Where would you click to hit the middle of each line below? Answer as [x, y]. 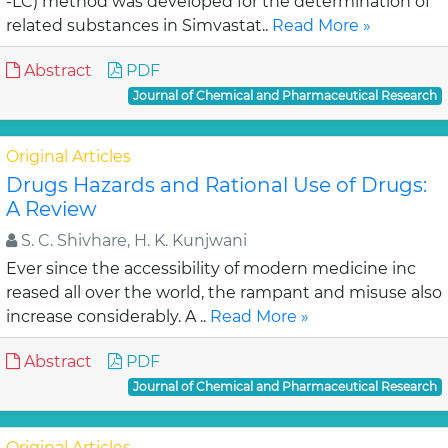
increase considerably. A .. [108, 316]
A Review [51, 209]
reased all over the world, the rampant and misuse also [224, 292]
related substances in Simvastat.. [139, 25]
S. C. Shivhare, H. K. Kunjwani [132, 240]
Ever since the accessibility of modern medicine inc [211, 268]
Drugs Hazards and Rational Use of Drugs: [216, 185]
